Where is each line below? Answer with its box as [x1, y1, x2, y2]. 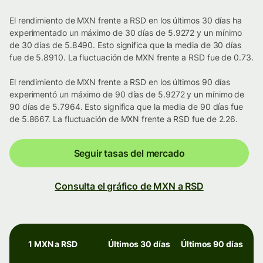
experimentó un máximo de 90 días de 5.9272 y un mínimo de [9, 89, 245, 100]
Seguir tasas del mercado [73, 147, 185, 160]
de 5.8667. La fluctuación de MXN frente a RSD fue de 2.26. [9, 114, 238, 124]
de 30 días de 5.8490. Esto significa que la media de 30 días [9, 40, 241, 50]
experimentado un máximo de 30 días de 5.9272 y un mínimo [9, 28, 242, 38]
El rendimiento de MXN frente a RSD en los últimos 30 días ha [9, 15, 242, 26]
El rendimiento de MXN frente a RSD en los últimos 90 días [9, 77, 231, 87]
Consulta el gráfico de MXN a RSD [55, 180, 204, 193]
